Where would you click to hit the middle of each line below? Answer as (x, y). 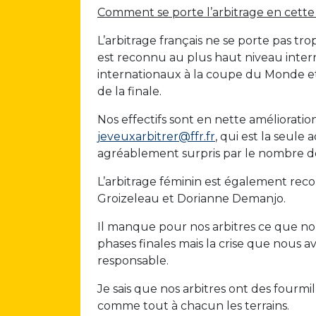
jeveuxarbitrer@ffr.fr (156, 137)
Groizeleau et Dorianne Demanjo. (192, 199)
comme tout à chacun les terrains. (193, 306)
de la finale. (129, 92)
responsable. (133, 261)
